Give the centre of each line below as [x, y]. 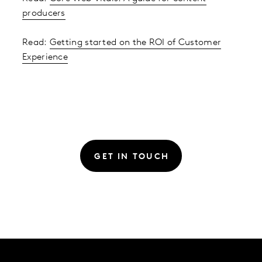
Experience [45, 58]
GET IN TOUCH [132, 157]
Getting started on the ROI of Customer [135, 43]
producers [44, 14]
